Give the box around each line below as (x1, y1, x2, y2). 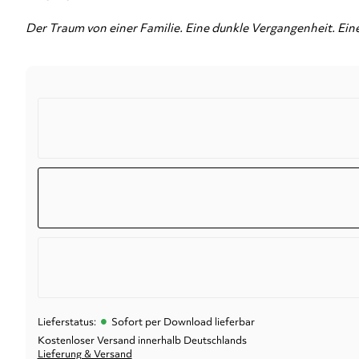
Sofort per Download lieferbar (111, 315, 255, 329)
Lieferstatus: (37, 315, 96, 329)
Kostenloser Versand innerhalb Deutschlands (37, 333, 247, 348)
